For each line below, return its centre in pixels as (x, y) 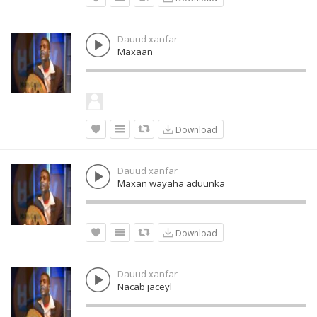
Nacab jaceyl (145, 287)
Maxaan (135, 52)
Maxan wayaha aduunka (171, 183)
